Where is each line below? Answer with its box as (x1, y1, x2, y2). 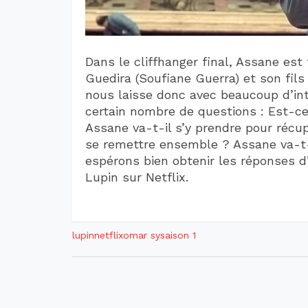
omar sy (122, 229, 160, 241)
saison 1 (159, 229, 196, 241)
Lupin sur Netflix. (85, 169, 188, 184)
